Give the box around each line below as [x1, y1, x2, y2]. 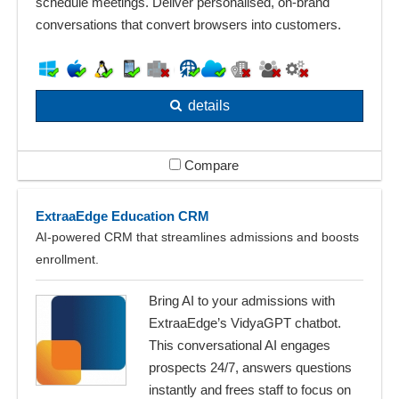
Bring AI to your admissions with [149, 293, 335, 309]
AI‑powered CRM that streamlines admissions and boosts [36, 230, 359, 245]
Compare [181, 158, 239, 174]
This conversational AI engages [149, 338, 330, 354]
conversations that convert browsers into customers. [36, 17, 341, 33]
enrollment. [36, 252, 99, 267]
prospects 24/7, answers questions [149, 360, 352, 376]
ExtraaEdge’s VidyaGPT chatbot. [149, 315, 341, 331]
